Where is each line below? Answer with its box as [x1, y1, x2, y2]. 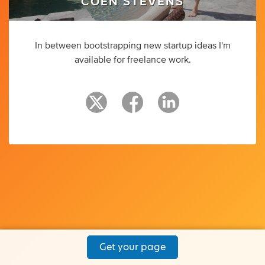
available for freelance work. [74, 54, 191, 64]
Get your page [99, 240, 166, 254]
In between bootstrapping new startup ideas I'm [34, 40, 231, 50]
